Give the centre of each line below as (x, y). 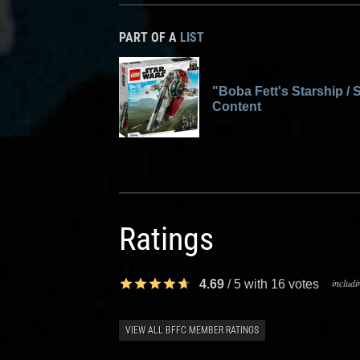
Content (237, 106)
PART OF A (149, 37)
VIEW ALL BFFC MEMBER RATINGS (192, 330)
